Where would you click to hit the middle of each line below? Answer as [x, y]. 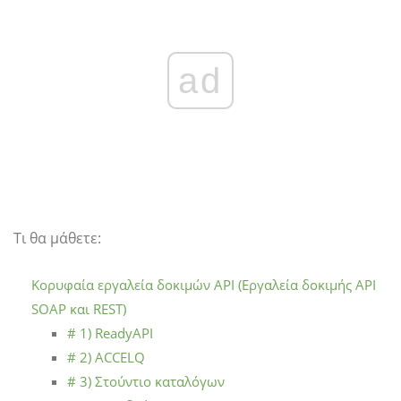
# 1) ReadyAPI [110, 333]
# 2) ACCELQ [106, 357]
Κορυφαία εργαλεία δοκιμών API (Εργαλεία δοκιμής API [204, 284]
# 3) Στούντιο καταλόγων [146, 381]
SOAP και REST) [79, 308]
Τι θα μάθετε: [57, 238]
